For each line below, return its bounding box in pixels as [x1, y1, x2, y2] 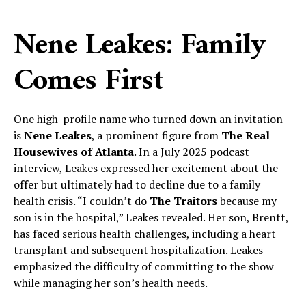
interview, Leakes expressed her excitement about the [14, 161, 278, 176]
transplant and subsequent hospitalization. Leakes [14, 242, 263, 258]
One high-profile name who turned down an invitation [14, 111, 283, 126]
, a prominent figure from [92, 128, 221, 143]
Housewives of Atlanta [14, 144, 134, 159]
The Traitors [150, 193, 217, 208]
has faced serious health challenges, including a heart [14, 226, 276, 241]
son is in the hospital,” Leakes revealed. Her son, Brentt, [14, 210, 288, 225]
